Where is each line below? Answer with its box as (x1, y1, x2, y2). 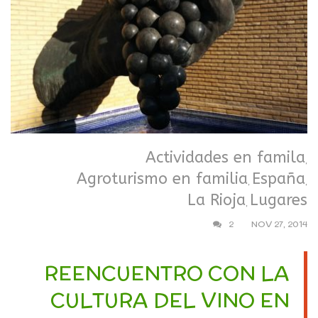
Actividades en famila (146, 148, 305, 167)
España (252, 169, 305, 188)
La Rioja (187, 190, 246, 209)
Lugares (250, 190, 307, 209)
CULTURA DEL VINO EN (50, 285, 290, 314)
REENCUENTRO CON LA (44, 258, 290, 287)
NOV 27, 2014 (251, 217, 307, 230)
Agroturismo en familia (77, 169, 248, 188)
